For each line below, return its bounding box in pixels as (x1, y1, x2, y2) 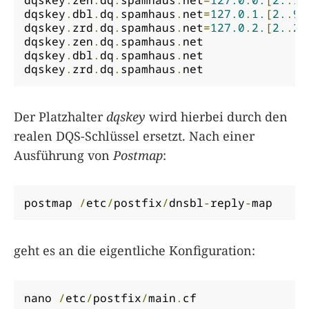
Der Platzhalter (14, 108, 106, 125)
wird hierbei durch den (146, 108, 288, 125)
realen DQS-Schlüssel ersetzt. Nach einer (14, 127, 255, 144)
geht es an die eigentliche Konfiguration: (14, 241, 255, 259)
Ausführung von (14, 146, 113, 163)
